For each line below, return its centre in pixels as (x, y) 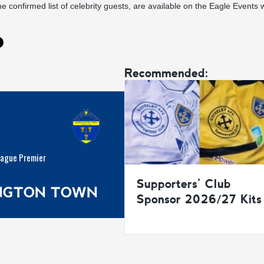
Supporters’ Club (184, 184)
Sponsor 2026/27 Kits (199, 199)
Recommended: (166, 73)
